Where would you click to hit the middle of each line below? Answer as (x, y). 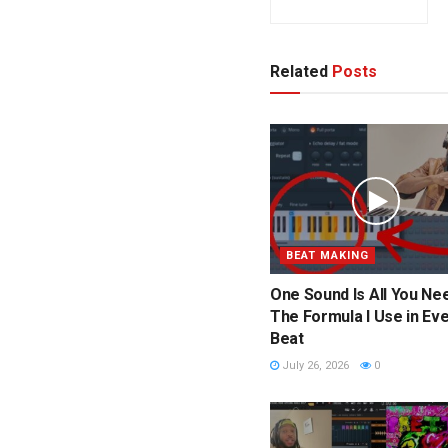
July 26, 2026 (314, 365)
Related (299, 72)
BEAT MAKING (327, 255)
